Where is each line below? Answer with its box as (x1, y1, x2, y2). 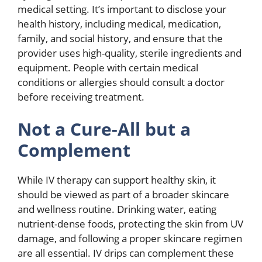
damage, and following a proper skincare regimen (18, 232, 242, 246)
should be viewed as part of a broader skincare (18, 188, 229, 202)
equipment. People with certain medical (18, 60, 198, 74)
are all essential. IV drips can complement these (18, 246, 234, 260)
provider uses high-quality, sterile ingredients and (18, 46, 242, 60)
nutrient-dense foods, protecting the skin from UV (18, 217, 243, 231)
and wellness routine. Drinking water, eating (18, 202, 216, 216)
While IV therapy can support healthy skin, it (18, 173, 216, 187)
